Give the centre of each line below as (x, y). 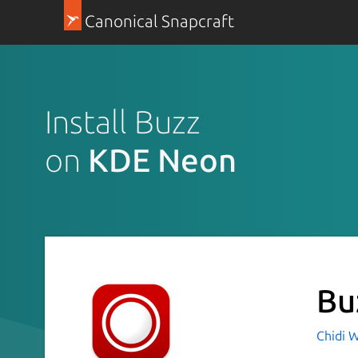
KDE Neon (162, 160)
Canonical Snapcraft (159, 21)
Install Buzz (123, 121)
